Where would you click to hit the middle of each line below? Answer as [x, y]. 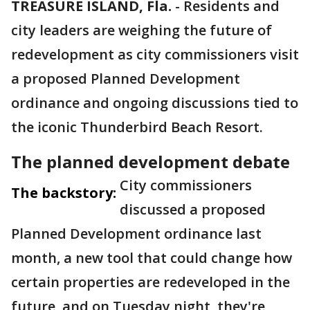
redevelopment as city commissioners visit [155, 54]
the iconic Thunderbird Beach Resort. [137, 127]
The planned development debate [151, 162]
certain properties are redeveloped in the [151, 282]
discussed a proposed [193, 209]
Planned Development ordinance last [136, 234]
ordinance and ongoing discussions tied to [155, 103]
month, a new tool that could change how [152, 258]
